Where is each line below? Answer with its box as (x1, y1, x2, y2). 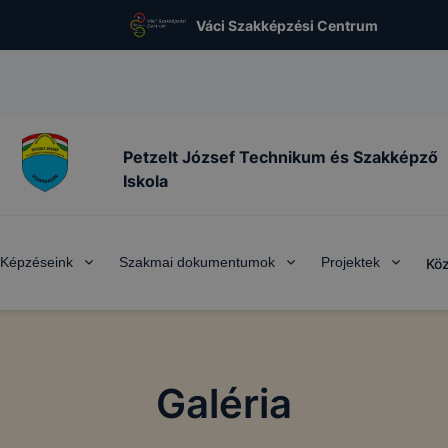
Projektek (320, 254, 380, 270)
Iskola (123, 170, 168, 191)
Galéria (156, 379, 292, 428)
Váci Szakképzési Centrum (196, 16, 379, 34)
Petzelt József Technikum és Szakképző (123, 146, 438, 167)
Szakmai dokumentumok (118, 254, 275, 270)
